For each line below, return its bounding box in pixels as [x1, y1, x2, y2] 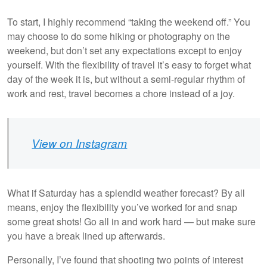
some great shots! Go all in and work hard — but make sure [7, 214, 256, 228]
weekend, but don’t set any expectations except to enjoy [7, 43, 242, 57]
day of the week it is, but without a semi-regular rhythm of [7, 72, 245, 86]
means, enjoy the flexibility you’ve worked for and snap [7, 200, 237, 214]
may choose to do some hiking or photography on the [7, 29, 230, 43]
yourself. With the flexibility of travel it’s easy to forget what [7, 57, 251, 72]
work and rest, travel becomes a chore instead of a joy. [7, 86, 235, 100]
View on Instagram [32, 135, 128, 151]
